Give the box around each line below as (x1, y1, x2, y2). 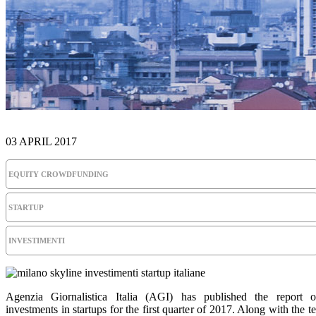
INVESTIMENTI (8, 236, 65, 245)
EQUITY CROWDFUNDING (8, 170, 109, 178)
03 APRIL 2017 (6, 135, 77, 147)
